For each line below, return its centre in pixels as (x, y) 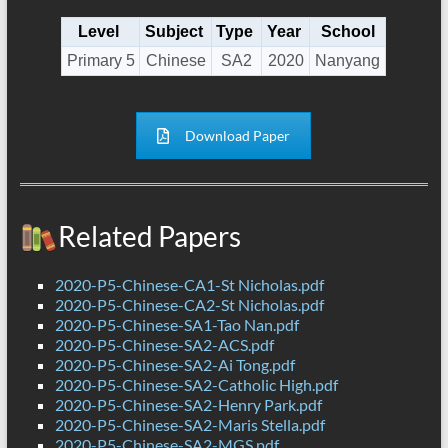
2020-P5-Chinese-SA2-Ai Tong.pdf (174, 365)
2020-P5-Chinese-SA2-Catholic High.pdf (196, 385)
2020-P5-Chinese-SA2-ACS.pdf (164, 345)
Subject (173, 32)
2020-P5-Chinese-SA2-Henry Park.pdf (188, 405)
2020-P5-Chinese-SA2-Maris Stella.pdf (189, 425)
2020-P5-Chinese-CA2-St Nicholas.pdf (189, 305)
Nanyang (348, 61)
